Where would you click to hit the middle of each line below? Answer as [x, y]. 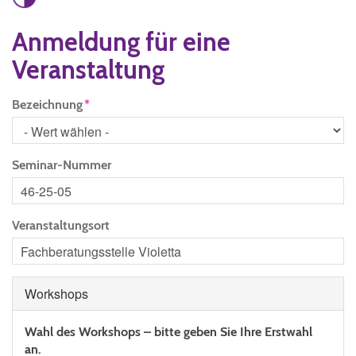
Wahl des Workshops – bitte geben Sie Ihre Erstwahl [168, 332]
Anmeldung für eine [121, 42]
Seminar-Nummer [62, 165]
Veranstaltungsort [61, 225]
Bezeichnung [47, 104]
